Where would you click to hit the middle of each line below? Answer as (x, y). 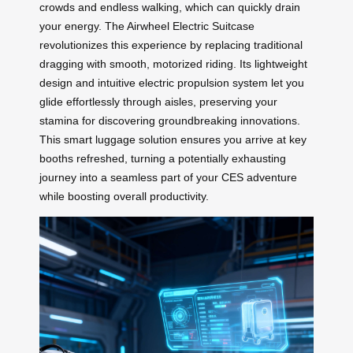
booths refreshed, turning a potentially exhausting (163, 158)
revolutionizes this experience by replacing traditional (171, 45)
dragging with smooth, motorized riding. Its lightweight (173, 63)
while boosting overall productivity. (124, 196)
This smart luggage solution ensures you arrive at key (173, 139)
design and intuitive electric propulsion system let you (172, 82)
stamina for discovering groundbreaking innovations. (170, 120)
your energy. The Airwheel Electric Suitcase (147, 26)
